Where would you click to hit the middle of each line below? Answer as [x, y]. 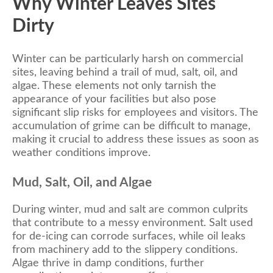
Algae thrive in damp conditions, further [108, 263]
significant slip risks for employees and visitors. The [135, 112]
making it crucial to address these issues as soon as [136, 139]
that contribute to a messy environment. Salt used [133, 223]
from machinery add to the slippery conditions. [125, 250]
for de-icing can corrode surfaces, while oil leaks [129, 236]
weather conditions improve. [81, 153]
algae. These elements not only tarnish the [114, 86]
